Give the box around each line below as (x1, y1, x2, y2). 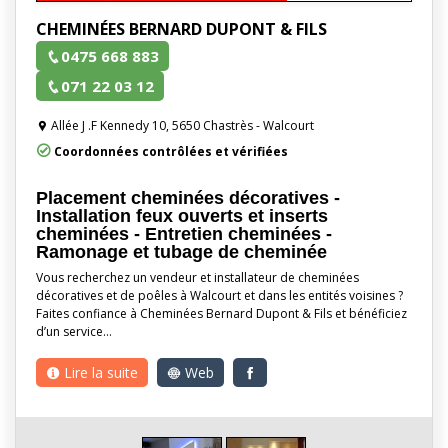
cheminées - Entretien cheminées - (36, 223, 332, 244)
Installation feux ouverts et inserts (36, 205, 328, 226)
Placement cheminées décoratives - (36, 187, 340, 208)
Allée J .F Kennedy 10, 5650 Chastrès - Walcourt (48, 116, 314, 134)
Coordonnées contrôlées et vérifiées (51, 142, 288, 160)
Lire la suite (64, 362, 138, 382)
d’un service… (36, 322, 112, 340)
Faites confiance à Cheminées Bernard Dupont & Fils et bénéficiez (36, 304, 407, 322)
